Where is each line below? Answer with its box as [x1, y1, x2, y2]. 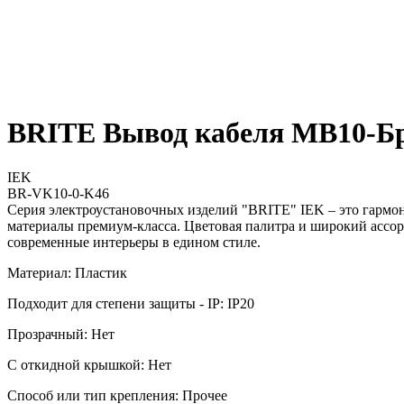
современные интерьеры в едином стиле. [7, 234, 261, 250]
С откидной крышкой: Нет [7, 356, 171, 372]
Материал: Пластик [7, 264, 127, 280]
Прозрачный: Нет [7, 326, 115, 342]
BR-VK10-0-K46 [7, 185, 109, 201]
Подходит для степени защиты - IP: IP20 [7, 295, 254, 311]
